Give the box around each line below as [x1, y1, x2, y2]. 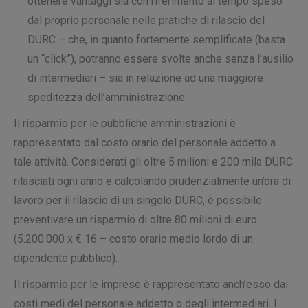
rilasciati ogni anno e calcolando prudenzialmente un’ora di [14, 175, 291, 188]
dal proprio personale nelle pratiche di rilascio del [27, 14, 265, 27]
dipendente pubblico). [14, 252, 118, 265]
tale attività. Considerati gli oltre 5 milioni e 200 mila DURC [14, 155, 293, 168]
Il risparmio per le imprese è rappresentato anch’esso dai [14, 278, 288, 291]
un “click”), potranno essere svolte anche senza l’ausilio [27, 52, 294, 65]
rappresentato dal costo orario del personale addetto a [14, 136, 276, 149]
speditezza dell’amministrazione [27, 91, 185, 104]
